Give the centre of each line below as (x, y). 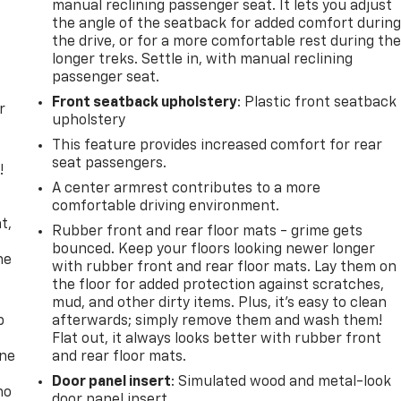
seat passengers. (110, 163)
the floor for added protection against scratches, (218, 285)
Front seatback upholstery (145, 102)
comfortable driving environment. (166, 206)
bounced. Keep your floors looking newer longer (214, 249)
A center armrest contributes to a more (187, 188)
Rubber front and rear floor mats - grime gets (208, 231)
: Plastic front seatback (317, 102)
